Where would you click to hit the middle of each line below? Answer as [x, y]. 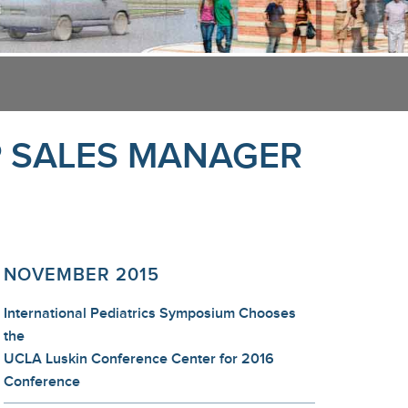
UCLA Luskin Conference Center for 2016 [139, 359]
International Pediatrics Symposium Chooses [150, 314]
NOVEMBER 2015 [82, 275]
